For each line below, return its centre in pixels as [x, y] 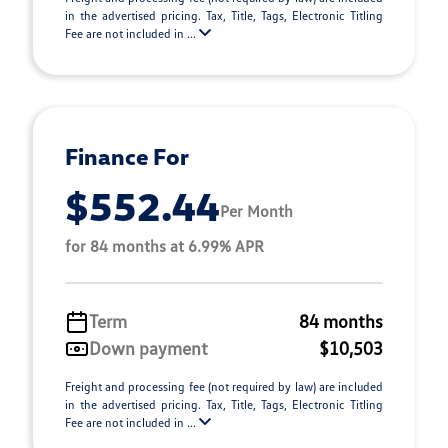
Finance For [127, 156]
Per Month [256, 210]
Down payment [148, 348]
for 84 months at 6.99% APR [164, 246]
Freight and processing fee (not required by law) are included [224, 386]
